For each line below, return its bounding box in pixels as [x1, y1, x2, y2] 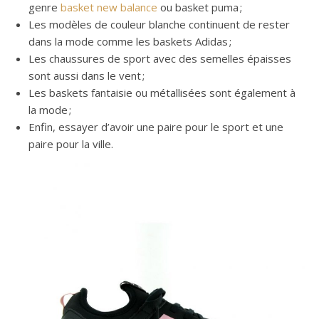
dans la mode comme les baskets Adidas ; [28, 33, 231, 48]
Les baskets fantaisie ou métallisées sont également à [28, 85, 296, 100]
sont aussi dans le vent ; [28, 68, 145, 83]
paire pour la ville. [28, 136, 113, 151]
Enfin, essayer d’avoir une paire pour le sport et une [28, 119, 283, 134]
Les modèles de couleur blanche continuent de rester [28, 16, 290, 31]
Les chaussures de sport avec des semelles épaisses [28, 51, 291, 66]
